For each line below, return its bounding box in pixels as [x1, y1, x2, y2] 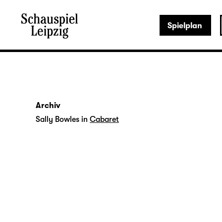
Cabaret [90, 115, 119, 124]
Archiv [36, 101, 60, 110]
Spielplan [167, 21, 202, 30]
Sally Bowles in [36, 115, 88, 124]
